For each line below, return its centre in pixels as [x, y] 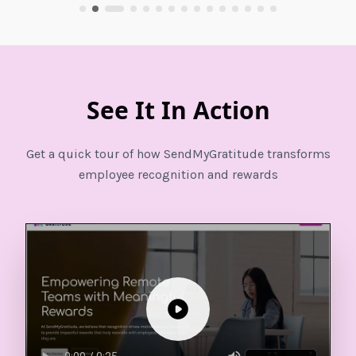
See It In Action [178, 110]
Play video [207, 317]
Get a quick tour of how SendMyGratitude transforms [178, 153]
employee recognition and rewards [178, 174]
